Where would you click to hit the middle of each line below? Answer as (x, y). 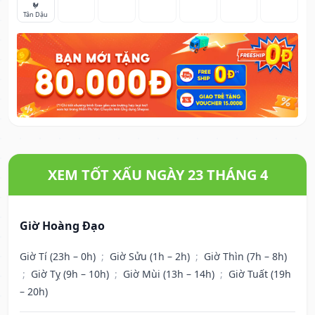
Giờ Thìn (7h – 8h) (245, 257)
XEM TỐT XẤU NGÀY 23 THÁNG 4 (157, 175)
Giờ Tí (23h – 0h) (59, 257)
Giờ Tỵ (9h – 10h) (71, 274)
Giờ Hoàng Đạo (62, 226)
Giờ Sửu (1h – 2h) (151, 257)
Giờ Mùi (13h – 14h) (170, 274)
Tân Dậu (36, 15)
